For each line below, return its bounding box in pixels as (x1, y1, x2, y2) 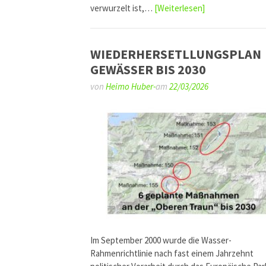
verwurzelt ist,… (90, 2, 154, 14)
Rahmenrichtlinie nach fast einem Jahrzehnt (90, 247, 254, 259)
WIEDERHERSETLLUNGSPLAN (90, 46, 261, 63)
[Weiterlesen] (154, 2, 205, 14)
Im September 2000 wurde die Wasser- (90, 234, 232, 246)
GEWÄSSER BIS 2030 (90, 61, 206, 78)
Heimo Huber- (106, 81, 156, 93)
